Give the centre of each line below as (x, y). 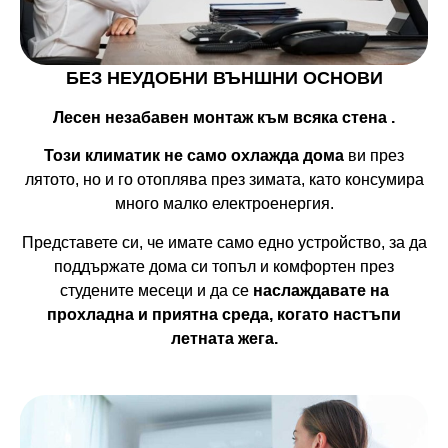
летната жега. (224, 338)
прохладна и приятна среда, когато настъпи (224, 314)
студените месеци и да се (154, 290)
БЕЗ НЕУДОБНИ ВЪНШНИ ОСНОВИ (224, 77)
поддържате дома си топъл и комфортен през (224, 266)
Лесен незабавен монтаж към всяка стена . (224, 118)
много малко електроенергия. (224, 204)
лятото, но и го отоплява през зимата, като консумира (224, 180)
